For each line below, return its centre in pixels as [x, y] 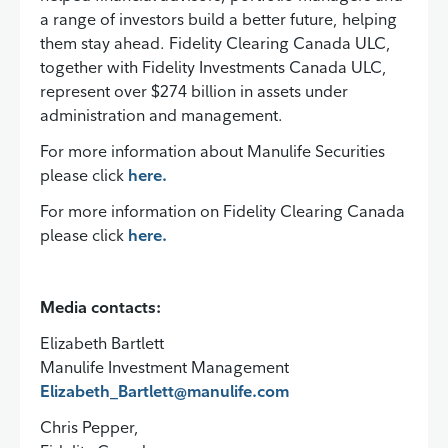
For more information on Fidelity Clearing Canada [222, 211]
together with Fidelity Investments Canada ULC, [213, 67]
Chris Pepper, [89, 427]
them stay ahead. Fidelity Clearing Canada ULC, [215, 43]
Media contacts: [100, 307]
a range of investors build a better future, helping [218, 19]
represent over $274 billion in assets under [194, 91]
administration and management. [161, 115]
